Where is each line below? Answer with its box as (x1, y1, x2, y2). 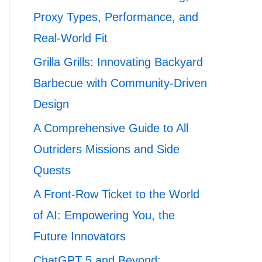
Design (33, 98, 69, 111)
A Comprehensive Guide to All (33, 122, 188, 135)
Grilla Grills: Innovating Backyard (33, 56, 203, 68)
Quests (33, 164, 71, 177)
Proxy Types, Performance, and (33, 11, 198, 23)
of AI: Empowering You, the (33, 209, 175, 222)
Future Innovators (33, 230, 126, 243)
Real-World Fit (33, 32, 108, 44)
